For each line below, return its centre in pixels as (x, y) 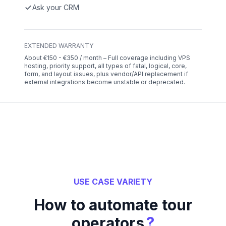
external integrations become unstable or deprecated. (105, 82)
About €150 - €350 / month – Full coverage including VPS (107, 58)
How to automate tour (113, 205)
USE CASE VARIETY (113, 182)
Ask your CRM (56, 8)
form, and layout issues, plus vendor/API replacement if (106, 74)
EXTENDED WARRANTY (59, 46)
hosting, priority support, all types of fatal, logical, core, (105, 66)
